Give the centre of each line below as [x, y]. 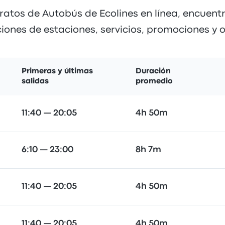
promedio [154, 81]
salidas [35, 81]
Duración [153, 71]
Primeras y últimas [57, 71]
